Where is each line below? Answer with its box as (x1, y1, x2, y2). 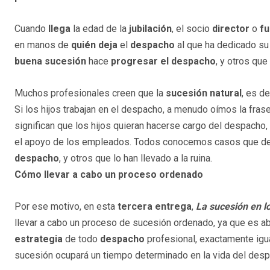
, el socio (172, 23, 212, 35)
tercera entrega (118, 201, 192, 213)
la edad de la (71, 23, 129, 35)
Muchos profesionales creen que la (14, 87, 166, 99)
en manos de (14, 39, 71, 51)
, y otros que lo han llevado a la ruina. (59, 152, 212, 165)
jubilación (129, 23, 172, 35)
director (212, 23, 250, 35)
